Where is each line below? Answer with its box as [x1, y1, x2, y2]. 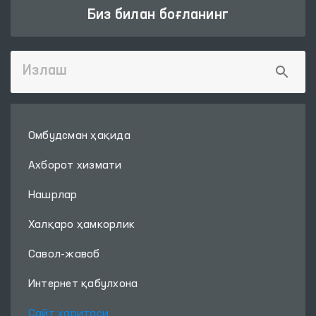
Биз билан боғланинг [87, 8, 229, 23]
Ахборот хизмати [28, 160, 122, 171]
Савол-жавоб [28, 249, 100, 260]
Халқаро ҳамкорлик [28, 219, 135, 231]
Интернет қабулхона [28, 279, 138, 290]
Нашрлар [28, 190, 78, 201]
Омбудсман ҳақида [28, 130, 130, 142]
